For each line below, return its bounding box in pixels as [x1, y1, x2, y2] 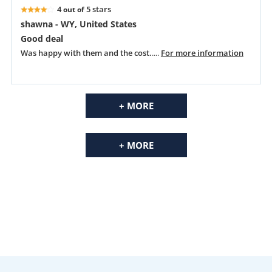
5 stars [86, 4, 111, 15]
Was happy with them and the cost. [20, 47, 152, 59]
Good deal [20, 33, 63, 45]
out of [61, 4, 86, 15]
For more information [160, 47, 243, 59]
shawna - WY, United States [20, 18, 137, 30]
